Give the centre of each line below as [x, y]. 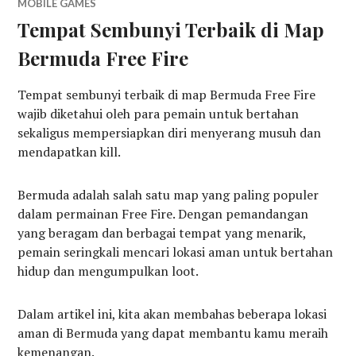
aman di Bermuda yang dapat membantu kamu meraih [173, 333]
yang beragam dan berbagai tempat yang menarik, [162, 232]
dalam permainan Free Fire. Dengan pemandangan [163, 213]
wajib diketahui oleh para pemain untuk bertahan [159, 113]
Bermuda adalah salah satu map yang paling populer [168, 194]
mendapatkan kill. [70, 151]
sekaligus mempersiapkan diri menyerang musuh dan [170, 132]
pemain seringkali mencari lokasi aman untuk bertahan [176, 252]
